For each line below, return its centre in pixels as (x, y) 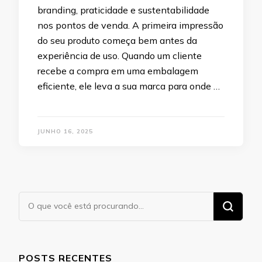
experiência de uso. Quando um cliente (120, 56)
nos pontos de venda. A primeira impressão (130, 25)
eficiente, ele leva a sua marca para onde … (129, 86)
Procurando (48, 200)
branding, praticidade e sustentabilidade (123, 10)
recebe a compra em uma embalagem (118, 71)
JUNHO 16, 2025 (65, 132)
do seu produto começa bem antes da (117, 41)
